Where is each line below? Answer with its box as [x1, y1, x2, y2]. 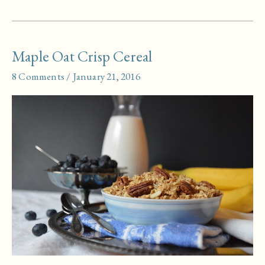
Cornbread [11, 7, 57, 21]
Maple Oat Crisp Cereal [12, 46, 153, 66]
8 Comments [12, 69, 64, 83]
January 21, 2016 [72, 69, 140, 83]
